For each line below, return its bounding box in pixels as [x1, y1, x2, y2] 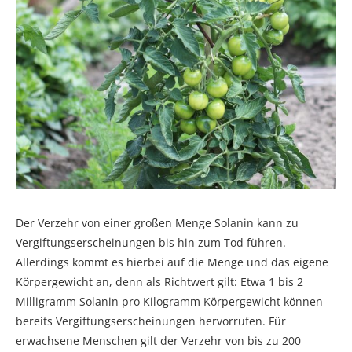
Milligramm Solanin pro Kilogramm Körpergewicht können [16, 293, 323, 309]
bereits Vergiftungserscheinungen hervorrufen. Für [16, 313, 286, 328]
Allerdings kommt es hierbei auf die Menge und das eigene [16, 254, 328, 269]
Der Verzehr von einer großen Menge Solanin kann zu [16, 214, 299, 230]
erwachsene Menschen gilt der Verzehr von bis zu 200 [16, 332, 301, 348]
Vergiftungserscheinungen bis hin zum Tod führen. [16, 234, 286, 250]
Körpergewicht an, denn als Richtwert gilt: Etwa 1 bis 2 [16, 273, 303, 289]
